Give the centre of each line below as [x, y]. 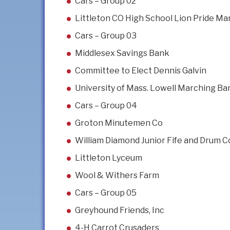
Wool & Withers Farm [117, 176]
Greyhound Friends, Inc [120, 210]
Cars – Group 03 [106, 36]
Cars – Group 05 [106, 193]
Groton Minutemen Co [119, 123]
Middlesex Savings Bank [122, 53]
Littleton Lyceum [109, 158]
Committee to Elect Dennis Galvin [141, 71]
